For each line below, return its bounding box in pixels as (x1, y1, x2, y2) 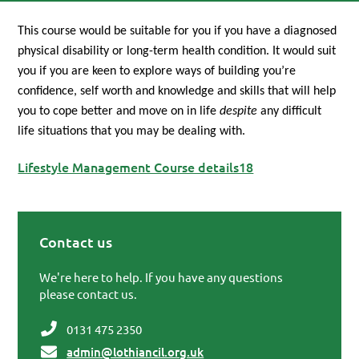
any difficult (257, 104, 322, 118)
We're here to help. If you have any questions (39, 269, 284, 285)
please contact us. (39, 286, 138, 302)
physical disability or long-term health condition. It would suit (18, 44, 337, 58)
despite (216, 104, 258, 118)
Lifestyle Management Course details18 (18, 158, 254, 176)
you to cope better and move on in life (18, 104, 217, 118)
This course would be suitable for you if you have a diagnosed (18, 24, 337, 38)
